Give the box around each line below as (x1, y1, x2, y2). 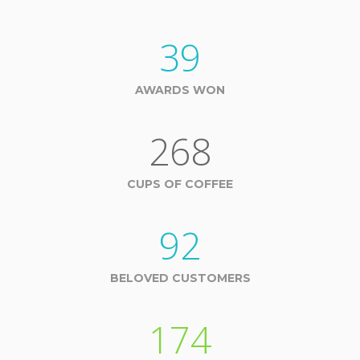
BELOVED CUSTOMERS (109, 271, 251, 285)
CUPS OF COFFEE (127, 177, 233, 191)
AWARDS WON (135, 83, 225, 97)
